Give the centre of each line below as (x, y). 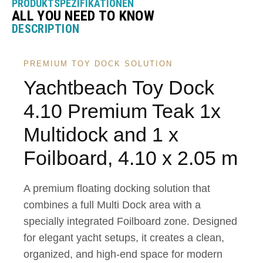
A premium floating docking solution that (117, 189)
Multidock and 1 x (101, 135)
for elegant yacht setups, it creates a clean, (124, 238)
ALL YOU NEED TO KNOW (83, 16)
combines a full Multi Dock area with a (112, 205)
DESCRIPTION (46, 29)
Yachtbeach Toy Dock (119, 88)
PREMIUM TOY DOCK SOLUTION (98, 64)
